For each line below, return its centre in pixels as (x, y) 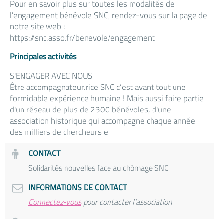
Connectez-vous (55, 202)
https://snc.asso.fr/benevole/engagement (82, 38)
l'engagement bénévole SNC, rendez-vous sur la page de (109, 15)
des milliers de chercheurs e (59, 132)
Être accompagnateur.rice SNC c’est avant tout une (98, 87)
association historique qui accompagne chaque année (102, 121)
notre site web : (37, 26)
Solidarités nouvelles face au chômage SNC (99, 168)
